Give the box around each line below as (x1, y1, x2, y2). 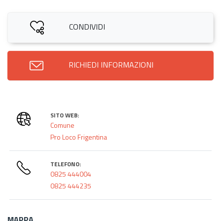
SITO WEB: (50, 110, 79, 120)
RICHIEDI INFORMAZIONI (69, 58, 153, 71)
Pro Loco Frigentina (50, 131, 108, 142)
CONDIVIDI (69, 20, 105, 33)
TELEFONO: (50, 159, 81, 169)
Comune (50, 119, 75, 130)
